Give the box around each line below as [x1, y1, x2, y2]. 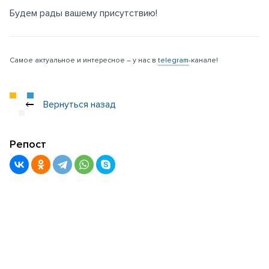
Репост [10, 137, 46, 151]
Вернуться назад [43, 98, 116, 110]
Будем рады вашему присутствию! [10, 7, 157, 20]
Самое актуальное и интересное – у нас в [10, 56, 158, 65]
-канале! [189, 56, 218, 65]
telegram [158, 56, 189, 65]
